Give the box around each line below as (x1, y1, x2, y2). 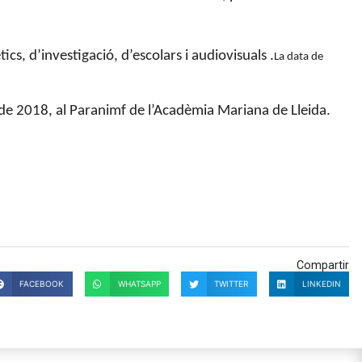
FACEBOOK (19, 279, 65, 289)
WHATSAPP (117, 279, 161, 289)
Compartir (297, 258, 349, 272)
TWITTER (214, 279, 249, 289)
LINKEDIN (301, 279, 341, 289)
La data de (274, 50, 323, 63)
